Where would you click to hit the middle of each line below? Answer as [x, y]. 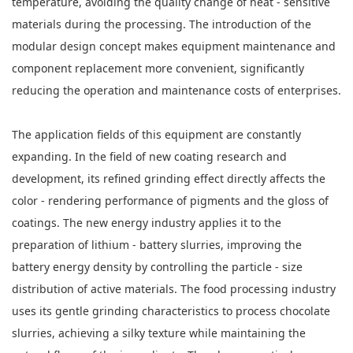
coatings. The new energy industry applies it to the [147, 223]
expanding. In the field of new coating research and [149, 156]
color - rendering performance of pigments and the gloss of [170, 201]
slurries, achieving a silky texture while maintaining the [159, 333]
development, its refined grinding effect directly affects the [169, 178]
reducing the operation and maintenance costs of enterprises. [176, 90]
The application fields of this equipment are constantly [156, 134]
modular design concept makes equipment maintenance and [174, 46]
